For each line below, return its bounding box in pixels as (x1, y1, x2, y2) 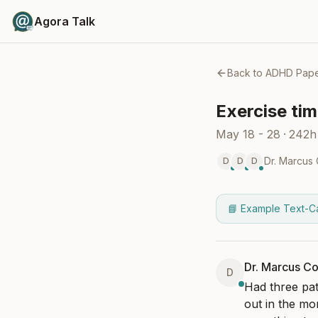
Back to (227, 67, 265, 79)
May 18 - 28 (216, 127, 280, 141)
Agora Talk (34, 14, 95, 28)
